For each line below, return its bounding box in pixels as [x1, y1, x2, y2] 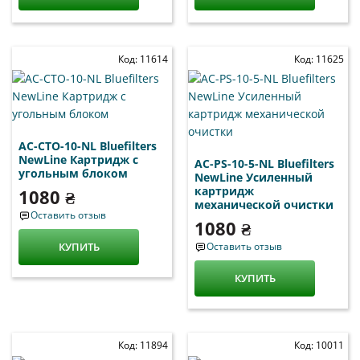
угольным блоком [18, 165, 128, 181]
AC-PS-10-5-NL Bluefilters [194, 155, 334, 171]
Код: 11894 [118, 337, 168, 352]
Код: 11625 [294, 51, 344, 66]
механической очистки [194, 196, 333, 212]
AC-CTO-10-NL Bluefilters [18, 137, 157, 153]
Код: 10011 [294, 337, 344, 352]
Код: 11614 [118, 51, 168, 66]
